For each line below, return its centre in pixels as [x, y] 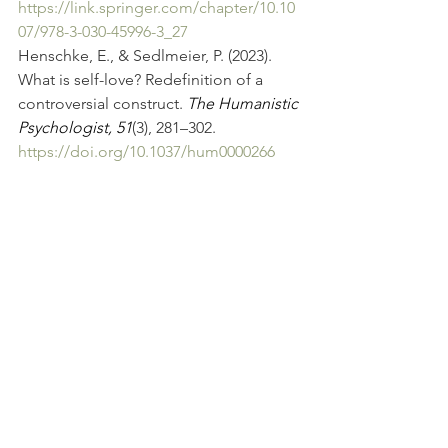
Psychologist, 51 [75, 128]
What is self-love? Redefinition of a [142, 80]
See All [298, 343]
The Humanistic [244, 104]
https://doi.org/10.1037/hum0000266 [146, 152]
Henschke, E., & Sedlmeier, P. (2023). [147, 56]
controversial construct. [102, 104]
